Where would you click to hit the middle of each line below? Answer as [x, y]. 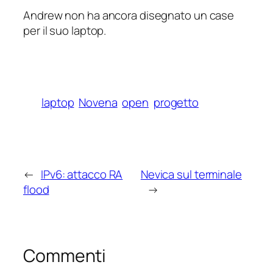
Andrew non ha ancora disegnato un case [129, 15]
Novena [98, 103]
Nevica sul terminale [191, 175]
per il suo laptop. [65, 30]
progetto [176, 103]
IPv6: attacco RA [82, 175]
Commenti [65, 256]
